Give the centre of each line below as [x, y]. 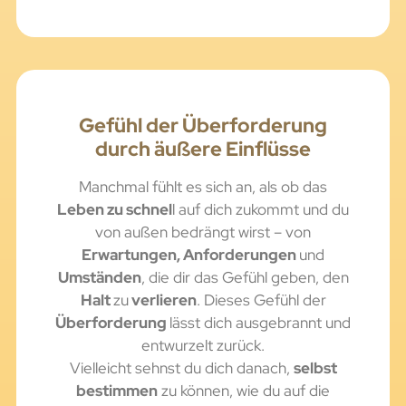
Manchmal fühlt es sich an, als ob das [203, 187]
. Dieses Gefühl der [261, 300]
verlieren [162, 300]
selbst [315, 368]
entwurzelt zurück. [203, 346]
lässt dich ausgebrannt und [260, 323]
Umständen [99, 278]
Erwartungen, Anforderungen [190, 255]
